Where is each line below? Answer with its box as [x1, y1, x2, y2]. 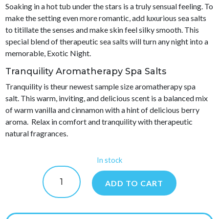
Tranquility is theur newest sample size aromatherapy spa [5, 82, 196, 91]
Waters [42, 166, 67, 175]
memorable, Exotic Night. [5, 48, 91, 58]
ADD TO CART [105, 178, 163, 188]
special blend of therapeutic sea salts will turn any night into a [5, 37, 209, 46]
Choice [42, 178, 66, 187]
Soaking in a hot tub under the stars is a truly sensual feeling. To [5, 1, 214, 11]
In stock [97, 155, 122, 164]
